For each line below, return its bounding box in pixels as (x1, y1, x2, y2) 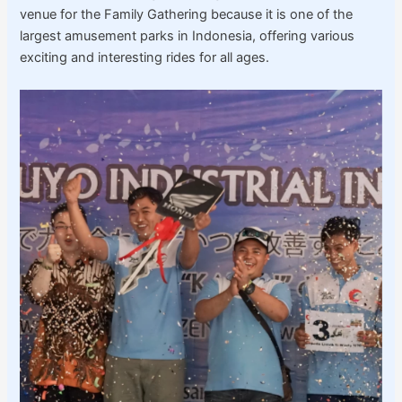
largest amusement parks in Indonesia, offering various (20, 28, 355, 45)
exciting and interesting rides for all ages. (20, 49, 270, 66)
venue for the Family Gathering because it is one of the (20, 6, 354, 23)
